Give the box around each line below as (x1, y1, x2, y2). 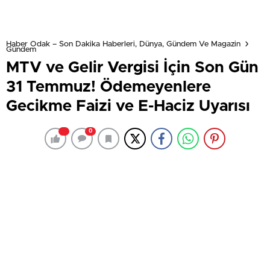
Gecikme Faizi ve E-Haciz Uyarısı (6, 98, 250, 114)
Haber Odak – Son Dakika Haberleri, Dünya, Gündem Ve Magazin (6, 40, 240, 48)
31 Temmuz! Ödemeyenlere (6, 79, 211, 95)
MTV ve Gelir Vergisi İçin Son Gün (6, 60, 259, 75)
